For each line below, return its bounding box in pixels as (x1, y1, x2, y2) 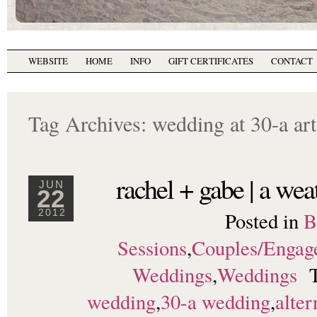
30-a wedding (161, 288, 270, 315)
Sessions (117, 234, 187, 261)
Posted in (224, 207, 304, 234)
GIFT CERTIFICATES (168, 54, 253, 67)
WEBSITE (28, 54, 68, 67)
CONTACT (271, 54, 313, 67)
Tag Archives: (28, 109, 152, 137)
